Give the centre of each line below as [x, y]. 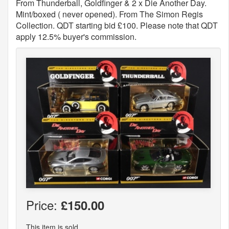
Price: [43, 205]
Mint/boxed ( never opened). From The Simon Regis [109, 14]
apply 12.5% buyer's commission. [76, 37]
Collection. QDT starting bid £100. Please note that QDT [117, 25]
